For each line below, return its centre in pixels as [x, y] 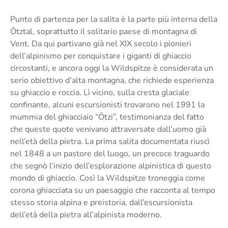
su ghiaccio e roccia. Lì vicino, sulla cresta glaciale [100, 92]
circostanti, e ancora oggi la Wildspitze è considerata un [112, 68]
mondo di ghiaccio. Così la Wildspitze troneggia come [108, 178]
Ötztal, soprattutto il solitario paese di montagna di [104, 31]
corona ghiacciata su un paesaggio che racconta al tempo [113, 190]
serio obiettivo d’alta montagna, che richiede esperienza [112, 80]
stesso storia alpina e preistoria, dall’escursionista [101, 202]
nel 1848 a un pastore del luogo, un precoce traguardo [110, 153]
